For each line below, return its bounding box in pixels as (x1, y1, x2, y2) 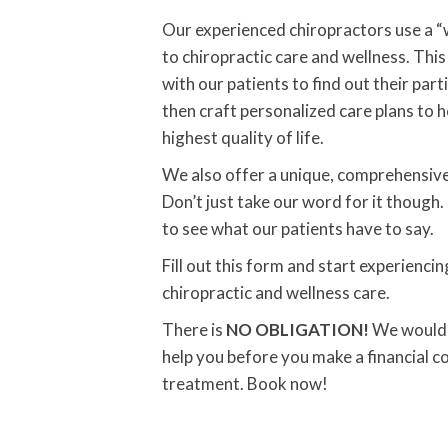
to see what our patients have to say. (162, 218, 434, 239)
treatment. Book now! (162, 373, 328, 394)
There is (162, 319, 226, 340)
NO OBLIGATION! (226, 319, 369, 340)
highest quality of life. (162, 127, 324, 148)
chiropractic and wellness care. (162, 282, 390, 303)
